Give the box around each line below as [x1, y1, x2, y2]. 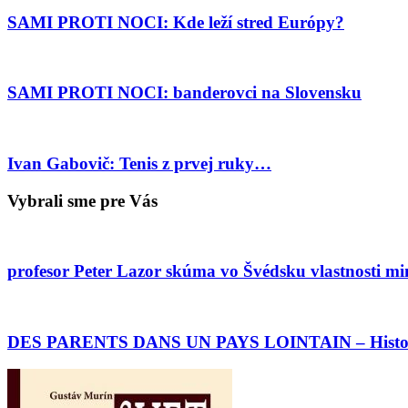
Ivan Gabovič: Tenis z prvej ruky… [7, 153, 271, 173]
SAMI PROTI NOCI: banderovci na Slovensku [7, 83, 362, 103]
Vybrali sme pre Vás [7, 190, 158, 210]
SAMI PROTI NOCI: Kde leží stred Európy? [7, 13, 344, 33]
